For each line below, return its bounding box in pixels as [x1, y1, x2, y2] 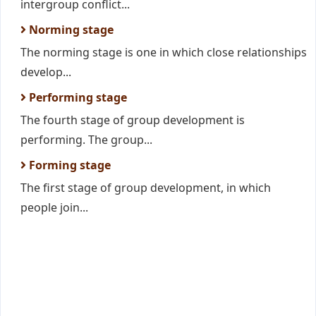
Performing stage [26, 90, 127, 105]
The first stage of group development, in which [20, 180, 271, 195]
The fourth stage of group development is [20, 112, 245, 128]
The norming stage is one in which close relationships [20, 44, 307, 60]
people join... [20, 200, 88, 215]
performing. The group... [20, 132, 152, 147]
